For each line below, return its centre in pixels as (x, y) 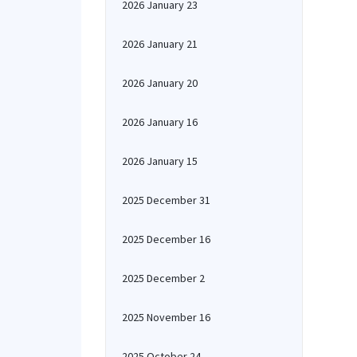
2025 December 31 (166, 200)
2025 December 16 (166, 239)
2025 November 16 (166, 317)
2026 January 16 (160, 122)
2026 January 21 (160, 44)
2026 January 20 (160, 83)
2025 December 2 (163, 278)
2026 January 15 (160, 161)
